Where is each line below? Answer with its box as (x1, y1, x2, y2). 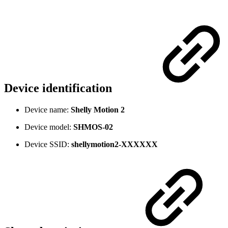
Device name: (24, 105, 69, 115)
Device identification (4, 81, 115, 95)
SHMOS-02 (71, 123, 113, 132)
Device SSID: (24, 140, 69, 149)
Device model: (24, 123, 71, 132)
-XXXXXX (119, 140, 158, 149)
